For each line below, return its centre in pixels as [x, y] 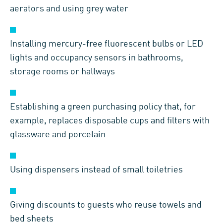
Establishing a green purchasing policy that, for [103, 107]
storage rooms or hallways [62, 72]
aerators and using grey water [69, 9]
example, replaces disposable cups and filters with [110, 121]
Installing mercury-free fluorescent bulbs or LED [107, 44]
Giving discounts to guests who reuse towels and [106, 205]
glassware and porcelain [58, 135]
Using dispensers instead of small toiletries [96, 170]
